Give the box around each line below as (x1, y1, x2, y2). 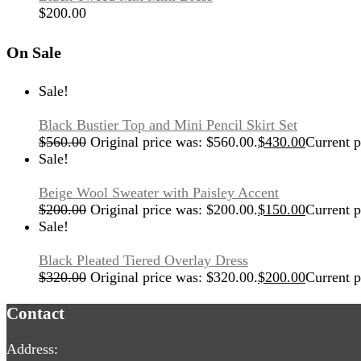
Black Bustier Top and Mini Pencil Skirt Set (39, 117, 297, 134)
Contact (6, 303, 64, 323)
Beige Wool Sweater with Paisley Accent (39, 185, 279, 201)
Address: (6, 340, 58, 357)
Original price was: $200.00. (90, 201, 258, 218)
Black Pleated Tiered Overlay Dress (39, 252, 248, 269)
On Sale (6, 43, 61, 61)
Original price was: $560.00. (90, 134, 258, 151)
